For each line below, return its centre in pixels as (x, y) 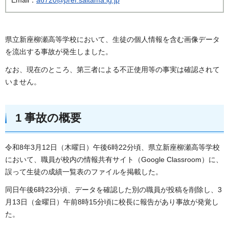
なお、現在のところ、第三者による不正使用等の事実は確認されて (112, 69)
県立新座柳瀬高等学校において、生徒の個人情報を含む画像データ (112, 39)
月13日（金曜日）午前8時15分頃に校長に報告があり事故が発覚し (112, 202)
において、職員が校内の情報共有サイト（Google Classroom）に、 (114, 159)
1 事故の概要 (48, 118)
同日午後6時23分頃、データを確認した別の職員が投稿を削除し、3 (113, 189)
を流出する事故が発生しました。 (59, 51)
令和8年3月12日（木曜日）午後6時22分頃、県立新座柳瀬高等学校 (112, 147)
